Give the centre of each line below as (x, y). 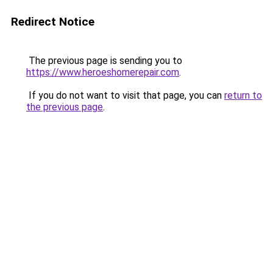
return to (243, 95)
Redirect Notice (53, 22)
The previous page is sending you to (104, 61)
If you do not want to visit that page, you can (125, 95)
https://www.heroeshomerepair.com (103, 72)
